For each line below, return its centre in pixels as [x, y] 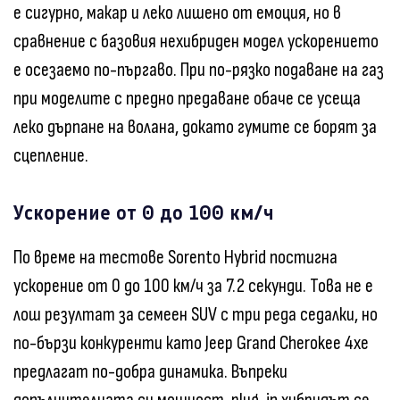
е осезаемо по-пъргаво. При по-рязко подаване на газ [199, 71]
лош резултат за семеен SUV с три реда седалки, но [196, 314]
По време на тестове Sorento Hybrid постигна [175, 257]
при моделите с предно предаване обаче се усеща [187, 99]
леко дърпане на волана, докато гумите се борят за [195, 128]
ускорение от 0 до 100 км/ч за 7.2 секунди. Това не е [193, 286]
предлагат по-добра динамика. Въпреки [150, 371]
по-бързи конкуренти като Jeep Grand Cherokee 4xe [191, 343]
